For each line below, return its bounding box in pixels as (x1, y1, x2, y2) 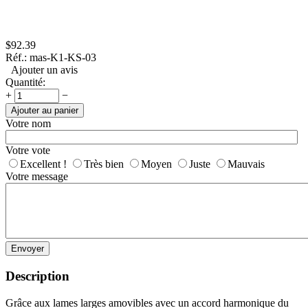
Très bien (84, 158, 124, 170)
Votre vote (5, 144, 50, 157)
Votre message (5, 170, 68, 183)
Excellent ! (20, 158, 67, 170)
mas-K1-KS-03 (30, 52, 96, 64)
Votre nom (5, 118, 51, 130)
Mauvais (228, 158, 265, 170)
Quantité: (5, 76, 45, 89)
